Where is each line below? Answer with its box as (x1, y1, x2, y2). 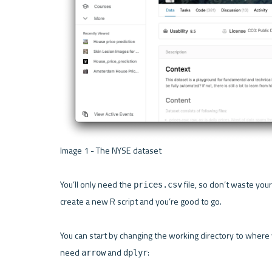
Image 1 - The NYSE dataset (59, 143, 163, 157)
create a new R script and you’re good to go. (59, 194, 222, 208)
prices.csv (133, 179, 182, 189)
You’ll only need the (59, 177, 134, 191)
